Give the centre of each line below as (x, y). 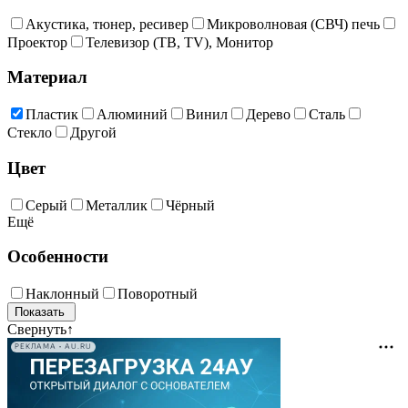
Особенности (58, 257)
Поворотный (158, 293)
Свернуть (37, 329)
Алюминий (132, 115)
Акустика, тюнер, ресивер (107, 24)
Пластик (52, 115)
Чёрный (190, 205)
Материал (47, 77)
